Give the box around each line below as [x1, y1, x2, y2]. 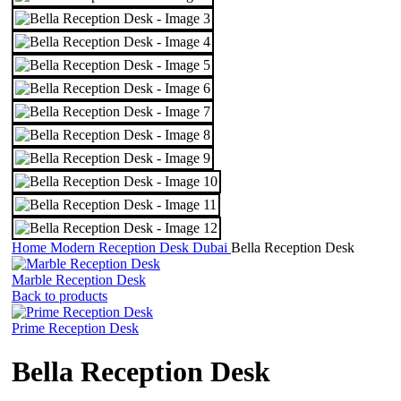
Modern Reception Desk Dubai [50, 240, 231, 255]
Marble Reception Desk [12, 272, 146, 287]
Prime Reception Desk [12, 320, 139, 336]
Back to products [12, 288, 107, 303]
